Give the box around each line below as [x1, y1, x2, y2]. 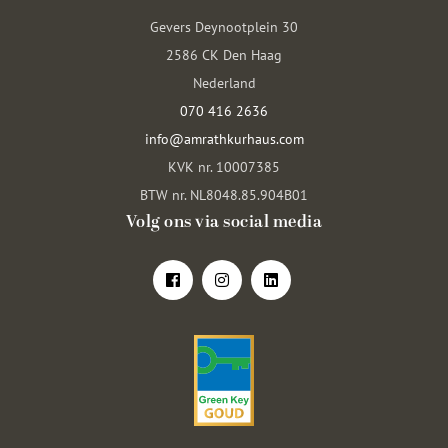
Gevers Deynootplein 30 [150, 18, 298, 36]
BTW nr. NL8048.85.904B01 [140, 186, 308, 204]
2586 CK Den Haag [166, 46, 282, 64]
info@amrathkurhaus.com [144, 130, 304, 148]
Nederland [192, 74, 256, 92]
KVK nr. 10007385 [168, 158, 280, 176]
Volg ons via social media [125, 209, 323, 236]
